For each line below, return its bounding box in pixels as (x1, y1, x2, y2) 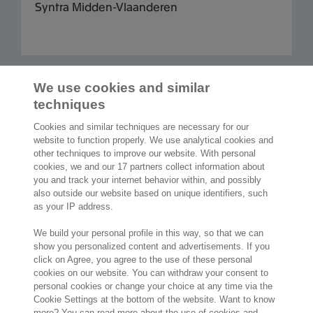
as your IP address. (34, 201, 114, 212)
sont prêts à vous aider (138, 151, 292, 170)
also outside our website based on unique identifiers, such (34, 188, 268, 198)
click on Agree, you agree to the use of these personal (34, 254, 253, 265)
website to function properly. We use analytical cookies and (34, 135, 274, 145)
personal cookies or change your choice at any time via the (34, 281, 273, 291)
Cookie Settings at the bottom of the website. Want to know (34, 294, 275, 305)
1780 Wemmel (21, 255, 85, 267)
